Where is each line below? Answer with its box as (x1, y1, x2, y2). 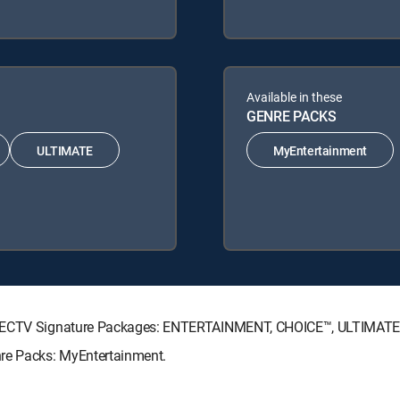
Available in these (246, 88, 342, 106)
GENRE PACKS (246, 106, 337, 127)
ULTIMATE (37, 141, 93, 159)
